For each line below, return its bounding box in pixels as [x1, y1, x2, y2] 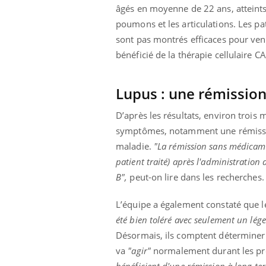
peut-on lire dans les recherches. [127, 171, 264, 183]
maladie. [116, 140, 154, 153]
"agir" [125, 245, 151, 257]
